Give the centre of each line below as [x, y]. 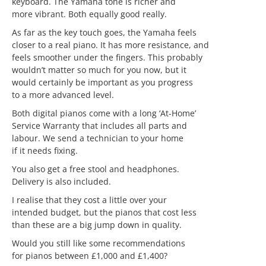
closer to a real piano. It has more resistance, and [110, 45]
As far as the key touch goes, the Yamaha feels [104, 32]
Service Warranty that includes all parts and [99, 126]
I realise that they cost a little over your [89, 200]
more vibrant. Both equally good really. [89, 14]
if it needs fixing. [45, 151]
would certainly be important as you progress [102, 82]
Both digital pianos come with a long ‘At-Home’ [104, 113]
